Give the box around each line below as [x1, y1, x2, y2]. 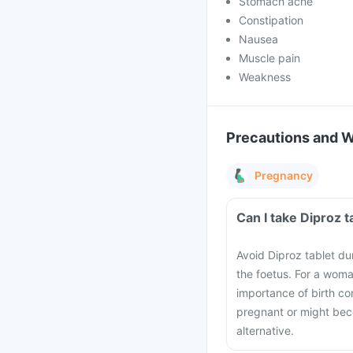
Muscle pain [239, 51, 300, 65]
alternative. [236, 324, 294, 337]
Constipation [239, 13, 303, 27]
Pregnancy [255, 169, 313, 182]
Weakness [239, 70, 291, 84]
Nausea [239, 32, 278, 46]
